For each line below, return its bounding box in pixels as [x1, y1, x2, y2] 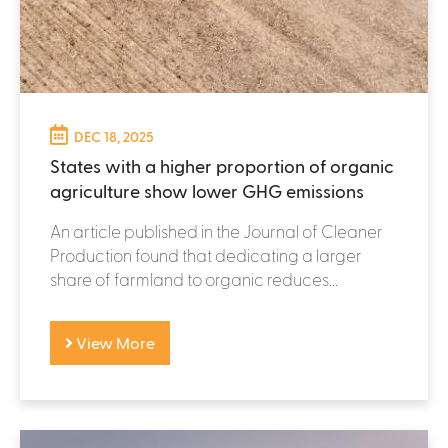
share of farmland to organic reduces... [50, 268, 338, 289]
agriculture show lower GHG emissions [50, 179, 364, 201]
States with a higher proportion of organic [50, 154, 394, 176]
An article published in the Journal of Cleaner [50, 220, 383, 241]
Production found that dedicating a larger [50, 244, 362, 265]
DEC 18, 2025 [74, 127, 154, 145]
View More [73, 332, 155, 352]
